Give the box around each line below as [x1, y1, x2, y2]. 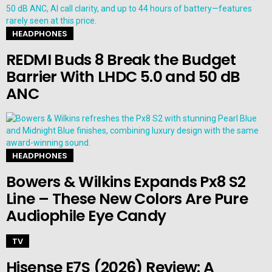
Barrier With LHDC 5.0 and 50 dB [6, 66, 240, 88]
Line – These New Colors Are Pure [6, 188, 248, 209]
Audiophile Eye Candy [6, 205, 166, 226]
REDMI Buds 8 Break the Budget [6, 49, 236, 71]
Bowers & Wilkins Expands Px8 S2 [6, 171, 246, 192]
